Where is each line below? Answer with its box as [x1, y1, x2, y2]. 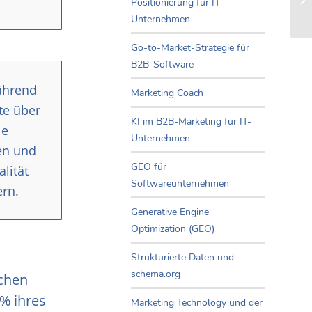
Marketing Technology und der [131, 296, 263, 310]
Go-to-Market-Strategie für [131, 41, 249, 55]
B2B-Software [131, 58, 194, 72]
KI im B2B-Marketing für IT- [131, 115, 251, 129]
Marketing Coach [131, 86, 203, 100]
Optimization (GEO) [131, 222, 214, 236]
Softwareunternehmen [131, 177, 229, 191]
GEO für [131, 160, 166, 174]
